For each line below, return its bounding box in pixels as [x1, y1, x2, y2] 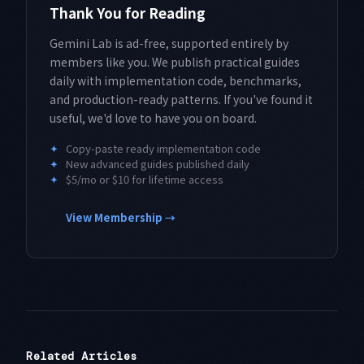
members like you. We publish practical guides [50, 54, 300, 71]
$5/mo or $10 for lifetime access [66, 171, 223, 188]
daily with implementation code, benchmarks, [50, 72, 301, 89]
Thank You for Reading [50, 2, 206, 24]
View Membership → [66, 210, 175, 226]
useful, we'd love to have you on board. [50, 110, 257, 127]
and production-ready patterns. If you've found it [50, 91, 313, 108]
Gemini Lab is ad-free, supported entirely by [50, 35, 288, 52]
